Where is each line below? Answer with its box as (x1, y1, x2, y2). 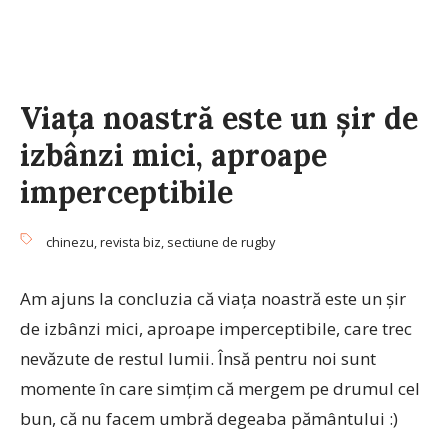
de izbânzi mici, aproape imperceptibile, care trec (20, 317, 412, 340)
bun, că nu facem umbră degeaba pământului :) (20, 407, 398, 430)
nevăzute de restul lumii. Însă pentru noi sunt (20, 347, 376, 370)
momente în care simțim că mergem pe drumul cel (20, 377, 420, 400)
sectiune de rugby (167, 233, 275, 251)
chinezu (46, 233, 94, 251)
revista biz (100, 233, 161, 251)
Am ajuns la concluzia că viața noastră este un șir (20, 287, 406, 310)
